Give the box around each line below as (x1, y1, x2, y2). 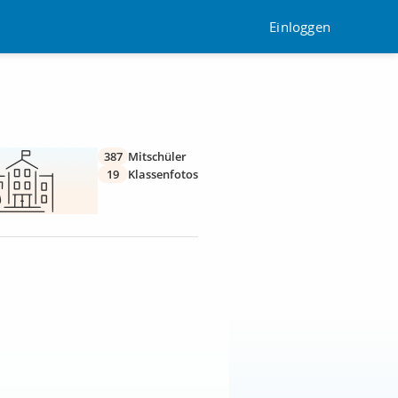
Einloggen (269, 17, 330, 36)
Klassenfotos (128, 166, 198, 182)
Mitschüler (128, 148, 187, 164)
